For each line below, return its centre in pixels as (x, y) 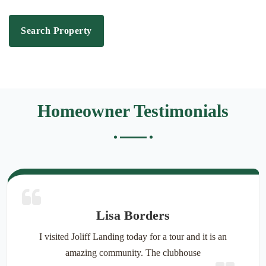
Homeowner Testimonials (133, 110)
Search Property (56, 30)
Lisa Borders (133, 215)
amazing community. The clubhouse (133, 252)
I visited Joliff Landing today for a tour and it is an (133, 236)
